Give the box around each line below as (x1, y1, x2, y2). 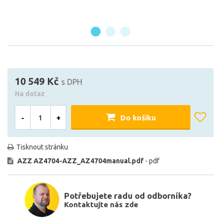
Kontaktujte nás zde (64, 200, 138, 209)
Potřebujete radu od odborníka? (64, 191, 191, 200)
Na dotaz (15, 90, 45, 98)
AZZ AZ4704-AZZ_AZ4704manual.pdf (17, 157, 144, 165)
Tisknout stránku (16, 143, 68, 151)
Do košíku (120, 113, 156, 122)
